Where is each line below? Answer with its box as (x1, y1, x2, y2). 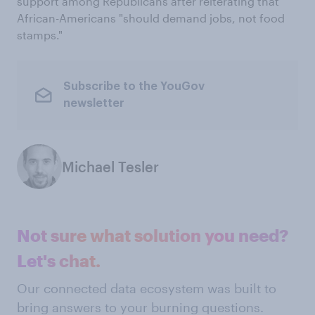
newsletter (63, 98, 124, 110)
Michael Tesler (62, 157, 159, 175)
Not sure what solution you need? (17, 224, 288, 245)
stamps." (17, 27, 63, 41)
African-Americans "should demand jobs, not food (17, 11, 285, 25)
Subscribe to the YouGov (63, 81, 205, 93)
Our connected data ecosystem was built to (17, 280, 276, 296)
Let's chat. (17, 250, 101, 271)
